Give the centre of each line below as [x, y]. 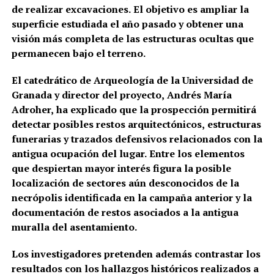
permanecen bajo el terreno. [78, 53]
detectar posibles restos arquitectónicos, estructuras [136, 124]
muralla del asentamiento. [74, 227]
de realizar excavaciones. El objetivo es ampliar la [130, 9]
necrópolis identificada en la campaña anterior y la [131, 197]
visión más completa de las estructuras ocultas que [132, 38]
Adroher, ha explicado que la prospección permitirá [134, 109]
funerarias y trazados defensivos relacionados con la [137, 139]
